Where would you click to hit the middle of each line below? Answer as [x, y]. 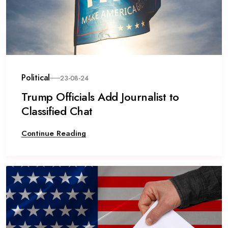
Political [36, 78]
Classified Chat [57, 111]
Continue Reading [54, 133]
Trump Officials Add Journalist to [100, 97]
